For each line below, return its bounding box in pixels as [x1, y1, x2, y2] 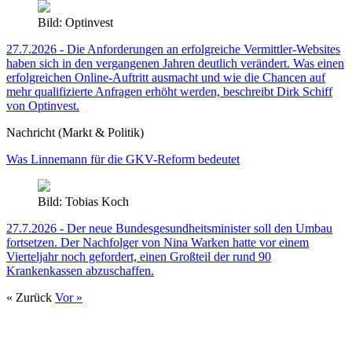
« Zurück [6, 291, 55, 305]
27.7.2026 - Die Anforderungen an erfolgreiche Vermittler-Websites [6, 42, 340, 57]
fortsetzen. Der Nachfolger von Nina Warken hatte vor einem [6, 236, 309, 250]
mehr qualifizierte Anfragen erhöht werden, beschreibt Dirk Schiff [6, 85, 332, 99]
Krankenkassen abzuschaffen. [6, 264, 154, 278]
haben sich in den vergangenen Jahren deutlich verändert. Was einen [6, 57, 344, 71]
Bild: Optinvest [38, 16, 113, 30]
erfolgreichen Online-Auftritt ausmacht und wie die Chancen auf [6, 71, 325, 85]
